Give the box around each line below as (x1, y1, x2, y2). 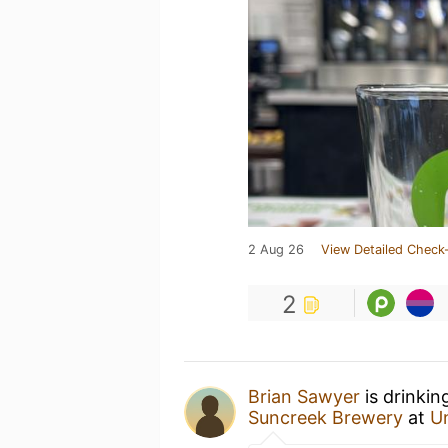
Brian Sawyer (248, 386, 360, 407)
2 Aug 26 (248, 242, 304, 257)
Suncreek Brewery (248, 407, 403, 428)
